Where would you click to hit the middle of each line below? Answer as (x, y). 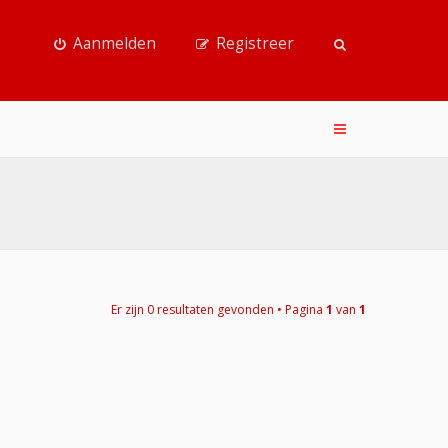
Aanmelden (114, 43)
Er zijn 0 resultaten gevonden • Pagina (218, 309)
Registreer (255, 43)
